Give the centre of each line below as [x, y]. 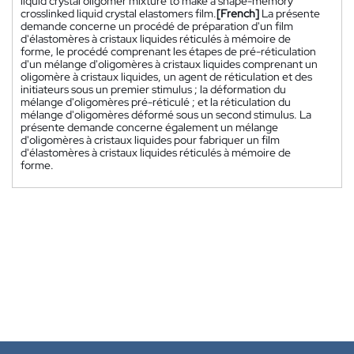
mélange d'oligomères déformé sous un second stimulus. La [166, 115]
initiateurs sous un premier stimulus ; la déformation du [153, 89]
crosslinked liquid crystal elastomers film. [119, 13]
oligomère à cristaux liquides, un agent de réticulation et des [166, 77]
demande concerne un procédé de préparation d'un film [157, 26]
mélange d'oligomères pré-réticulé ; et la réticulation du [156, 102]
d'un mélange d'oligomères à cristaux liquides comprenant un [169, 64]
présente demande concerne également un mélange [149, 127]
